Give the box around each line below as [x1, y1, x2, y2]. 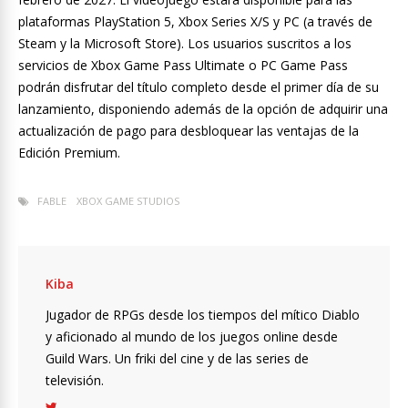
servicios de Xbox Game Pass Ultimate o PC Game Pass [18, 56, 348, 74]
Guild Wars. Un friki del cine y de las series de [46, 349, 309, 367]
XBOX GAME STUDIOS [76, 193, 179, 208]
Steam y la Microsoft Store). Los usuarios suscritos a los [18, 34, 352, 52]
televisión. [46, 371, 104, 389]
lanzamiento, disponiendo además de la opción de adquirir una [18, 99, 388, 117]
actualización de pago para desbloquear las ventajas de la [18, 121, 359, 139]
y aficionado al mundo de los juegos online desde [46, 327, 338, 345]
